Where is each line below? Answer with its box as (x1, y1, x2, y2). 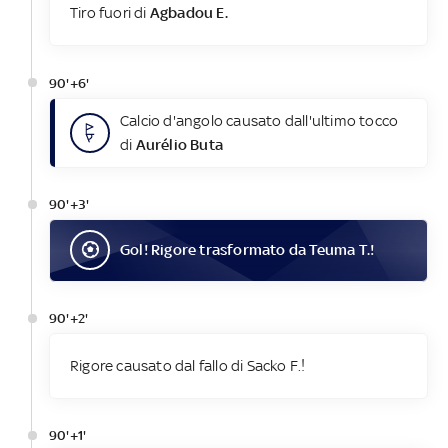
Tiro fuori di (69, 4, 150, 22)
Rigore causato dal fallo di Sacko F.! (69, 357, 306, 375)
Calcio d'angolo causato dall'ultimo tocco (119, 111, 399, 129)
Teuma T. (309, 241, 371, 259)
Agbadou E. (149, 4, 228, 22)
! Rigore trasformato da (143, 241, 310, 259)
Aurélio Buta (135, 135, 223, 153)
